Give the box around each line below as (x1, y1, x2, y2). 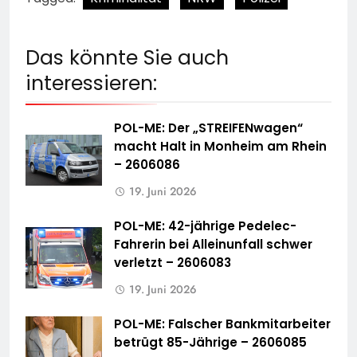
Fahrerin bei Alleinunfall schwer (114, 236, 312, 253)
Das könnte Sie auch (25, 44, 229, 73)
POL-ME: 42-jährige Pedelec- (114, 218, 296, 235)
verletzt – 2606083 (114, 254, 231, 272)
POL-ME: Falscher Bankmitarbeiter (114, 316, 331, 333)
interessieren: (25, 69, 157, 98)
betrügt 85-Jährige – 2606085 (114, 334, 307, 351)
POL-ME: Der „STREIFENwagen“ (114, 120, 303, 137)
